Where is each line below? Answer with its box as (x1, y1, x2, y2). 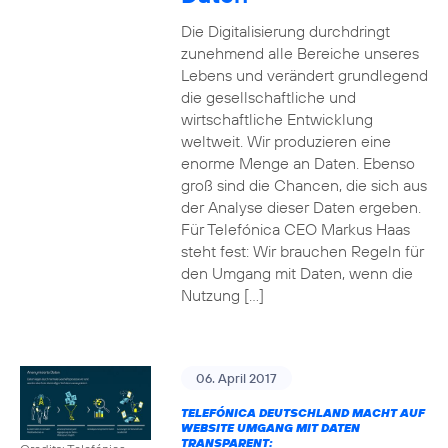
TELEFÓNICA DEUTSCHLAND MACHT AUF (180, 405, 425, 420)
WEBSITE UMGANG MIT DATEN (180, 420, 360, 435)
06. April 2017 (195, 370, 277, 386)
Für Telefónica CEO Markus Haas (180, 219, 410, 239)
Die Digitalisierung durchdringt (180, 21, 390, 41)
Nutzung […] (180, 285, 264, 305)
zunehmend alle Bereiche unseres (180, 43, 419, 63)
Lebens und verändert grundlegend (180, 65, 428, 85)
